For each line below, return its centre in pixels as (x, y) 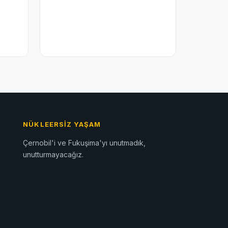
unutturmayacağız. (53, 155)
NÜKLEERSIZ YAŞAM (62, 124)
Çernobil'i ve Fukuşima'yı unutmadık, (84, 143)
